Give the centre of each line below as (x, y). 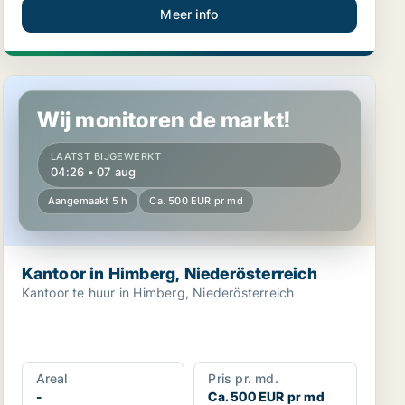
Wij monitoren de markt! (164, 120)
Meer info (189, 14)
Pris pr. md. (243, 378)
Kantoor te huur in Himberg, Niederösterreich (158, 292)
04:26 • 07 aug (93, 172)
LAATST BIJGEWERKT (106, 156)
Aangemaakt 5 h (88, 201)
